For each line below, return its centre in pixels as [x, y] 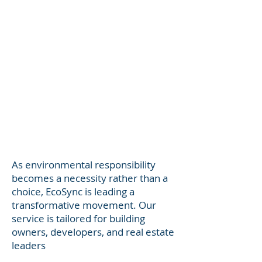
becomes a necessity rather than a [90, 178]
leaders [30, 245]
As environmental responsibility [84, 165]
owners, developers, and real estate [93, 232]
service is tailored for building [78, 218]
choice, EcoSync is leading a [73, 192]
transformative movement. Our [84, 205]
